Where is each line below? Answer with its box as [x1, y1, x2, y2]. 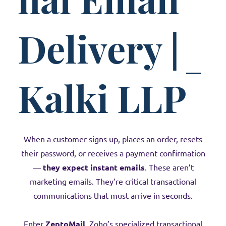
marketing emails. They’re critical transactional [30, 177, 196, 186]
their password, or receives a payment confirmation [21, 149, 205, 158]
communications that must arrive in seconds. [33, 191, 193, 200]
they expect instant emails [42, 163, 145, 172]
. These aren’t [144, 163, 194, 172]
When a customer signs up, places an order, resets [24, 135, 202, 144]
